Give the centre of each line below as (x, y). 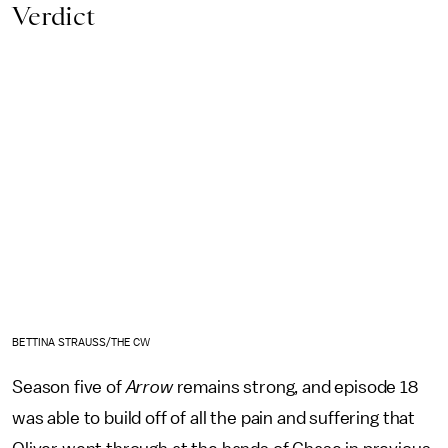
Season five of (69, 387)
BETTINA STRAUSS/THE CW (81, 343)
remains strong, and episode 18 (297, 387)
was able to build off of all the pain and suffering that (214, 418)
